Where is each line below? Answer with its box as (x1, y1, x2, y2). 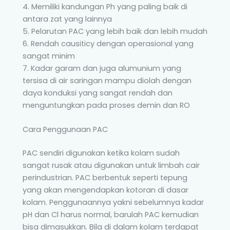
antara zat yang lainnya (23, 14, 112, 24)
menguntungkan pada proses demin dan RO (23, 100, 190, 110)
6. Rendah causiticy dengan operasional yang (23, 39, 194, 49)
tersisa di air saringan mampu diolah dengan (23, 75, 191, 86)
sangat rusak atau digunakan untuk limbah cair (23, 160, 200, 171)
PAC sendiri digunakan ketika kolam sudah (23, 148, 180, 159)
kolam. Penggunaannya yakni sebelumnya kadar (23, 197, 204, 208)
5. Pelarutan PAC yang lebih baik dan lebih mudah (23, 26, 207, 36)
